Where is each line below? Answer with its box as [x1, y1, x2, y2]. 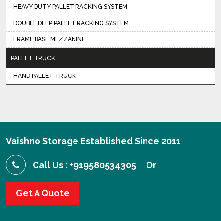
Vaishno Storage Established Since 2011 [6, 136, 181, 146]
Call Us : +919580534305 [33, 160, 136, 170]
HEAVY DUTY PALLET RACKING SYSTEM [13, 3, 127, 10]
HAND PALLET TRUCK [13, 73, 76, 79]
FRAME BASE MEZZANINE [13, 36, 85, 43]
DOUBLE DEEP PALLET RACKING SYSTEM [13, 20, 129, 27]
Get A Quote [16, 188, 70, 198]
